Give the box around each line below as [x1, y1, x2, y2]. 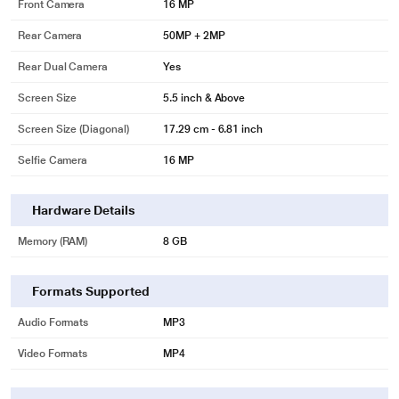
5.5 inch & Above [163, 92, 246, 104]
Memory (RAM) [18, 235, 88, 248]
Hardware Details [32, 203, 135, 217]
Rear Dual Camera [18, 61, 109, 73]
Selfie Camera [18, 154, 88, 167]
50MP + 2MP [163, 29, 225, 42]
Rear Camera [18, 29, 83, 42]
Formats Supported [32, 284, 150, 298]
